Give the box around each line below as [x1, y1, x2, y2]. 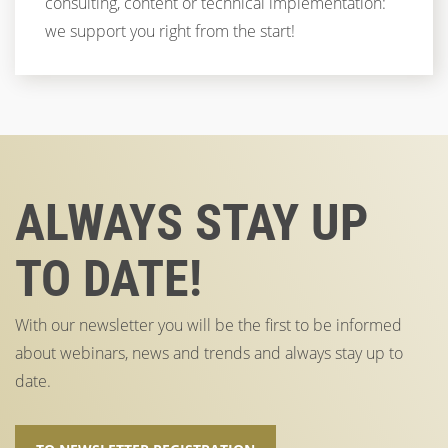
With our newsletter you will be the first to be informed [15, 314, 402, 336]
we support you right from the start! [45, 20, 295, 42]
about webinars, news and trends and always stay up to [15, 342, 403, 364]
